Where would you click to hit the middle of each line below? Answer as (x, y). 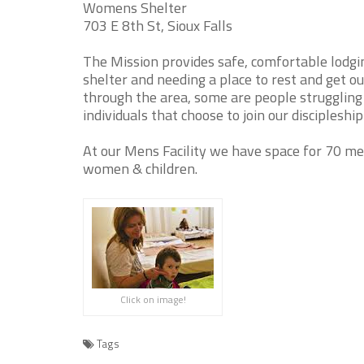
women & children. (140, 169)
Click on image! (153, 299)
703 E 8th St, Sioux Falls (158, 26)
